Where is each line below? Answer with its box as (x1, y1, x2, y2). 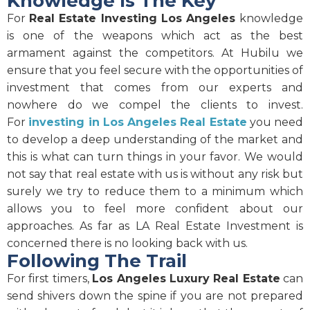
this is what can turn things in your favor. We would (7, 150, 303, 164)
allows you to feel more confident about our (7, 202, 303, 216)
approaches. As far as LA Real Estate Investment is (7, 219, 303, 233)
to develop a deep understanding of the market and (7, 133, 303, 147)
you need (246, 116, 303, 129)
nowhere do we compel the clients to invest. (7, 98, 303, 112)
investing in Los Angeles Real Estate (28, 116, 247, 129)
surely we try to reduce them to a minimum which (7, 185, 303, 199)
